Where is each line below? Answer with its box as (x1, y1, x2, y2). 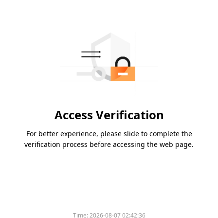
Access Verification (54, 107, 164, 123)
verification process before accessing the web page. (24, 140, 194, 149)
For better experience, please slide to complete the (26, 129, 192, 139)
